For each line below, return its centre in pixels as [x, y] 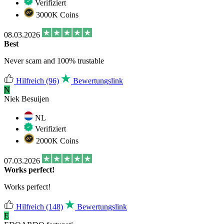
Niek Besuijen [26, 98]
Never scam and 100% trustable [54, 60]
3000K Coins [56, 14]
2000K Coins [56, 140]
